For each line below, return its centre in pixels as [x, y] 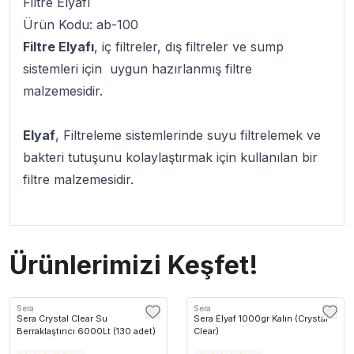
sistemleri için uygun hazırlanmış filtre [137, 69]
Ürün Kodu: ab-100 [81, 25]
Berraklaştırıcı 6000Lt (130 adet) [86, 331]
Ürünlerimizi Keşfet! [134, 265]
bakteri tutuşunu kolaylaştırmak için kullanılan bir [170, 158]
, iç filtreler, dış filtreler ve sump [189, 47]
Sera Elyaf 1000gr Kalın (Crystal [261, 319]
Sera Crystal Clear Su [62, 319]
